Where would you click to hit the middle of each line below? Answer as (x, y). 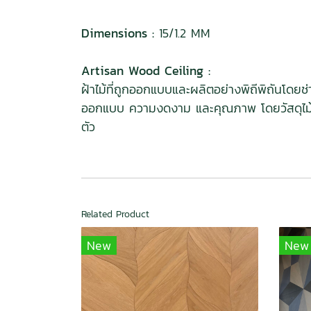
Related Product (115, 214)
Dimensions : (118, 33)
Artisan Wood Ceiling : (148, 70)
